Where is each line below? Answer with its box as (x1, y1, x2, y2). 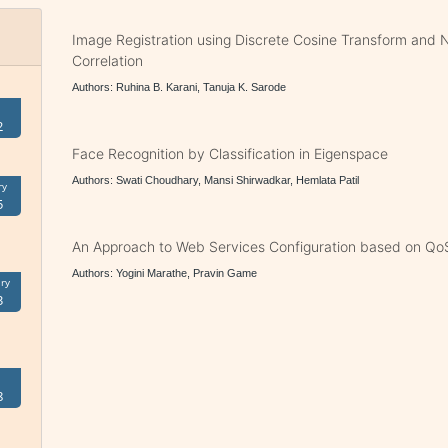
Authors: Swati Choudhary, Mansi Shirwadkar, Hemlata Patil (72, 174, 360, 186)
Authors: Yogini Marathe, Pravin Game (72, 267, 258, 279)
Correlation (72, 52, 144, 69)
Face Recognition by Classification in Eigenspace (72, 145, 389, 162)
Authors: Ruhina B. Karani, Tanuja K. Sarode (72, 81, 287, 93)
